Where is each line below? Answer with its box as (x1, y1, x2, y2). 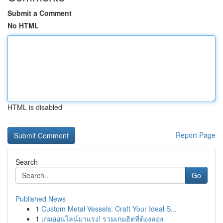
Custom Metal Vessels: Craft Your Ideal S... (41, 204, 177, 214)
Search (15, 157, 38, 167)
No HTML (7, 20, 39, 30)
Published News (15, 194, 66, 204)
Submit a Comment (7, 8, 72, 18)
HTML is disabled (7, 102, 62, 112)
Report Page (176, 130, 216, 140)
